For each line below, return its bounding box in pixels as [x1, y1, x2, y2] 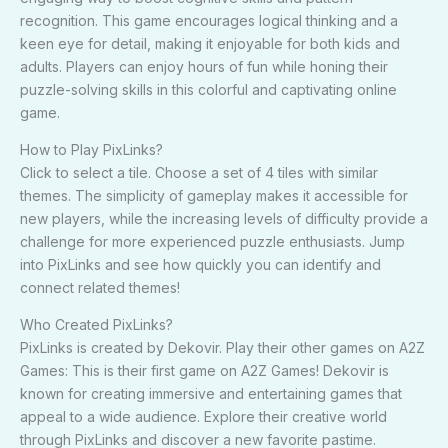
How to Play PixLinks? [20, 140, 163, 158]
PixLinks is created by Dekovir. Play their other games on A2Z [20, 338, 425, 356]
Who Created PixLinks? [20, 315, 173, 333]
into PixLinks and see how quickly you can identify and [20, 255, 381, 273]
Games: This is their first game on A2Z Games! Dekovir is [20, 361, 389, 379]
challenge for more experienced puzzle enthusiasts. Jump [20, 232, 405, 250]
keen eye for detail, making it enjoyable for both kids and [20, 34, 400, 52]
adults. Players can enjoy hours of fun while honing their [20, 57, 388, 75]
